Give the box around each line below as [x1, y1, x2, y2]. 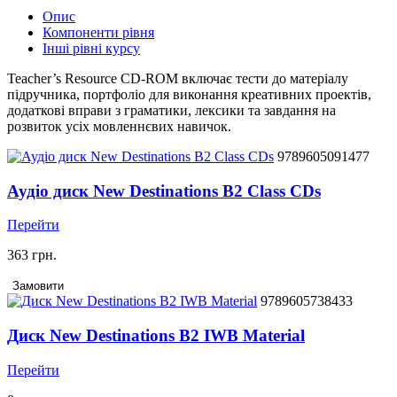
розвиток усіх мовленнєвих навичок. [7, 118, 231, 134]
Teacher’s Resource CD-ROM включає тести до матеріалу [7, 70, 348, 86]
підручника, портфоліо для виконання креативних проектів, [7, 86, 371, 102]
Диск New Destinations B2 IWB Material [7, 325, 305, 345]
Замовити [12, 279, 64, 293]
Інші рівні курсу [43, 40, 140, 56]
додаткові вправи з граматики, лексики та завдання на [7, 102, 336, 118]
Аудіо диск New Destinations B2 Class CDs [7, 181, 321, 200]
